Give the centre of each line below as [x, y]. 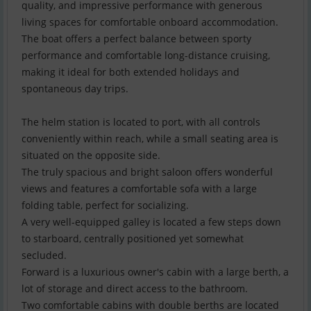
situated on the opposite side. [91, 155]
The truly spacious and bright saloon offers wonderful [147, 172]
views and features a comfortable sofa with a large [139, 189]
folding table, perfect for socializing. [105, 205]
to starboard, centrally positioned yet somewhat [133, 239]
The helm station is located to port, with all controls [141, 122]
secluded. [44, 255]
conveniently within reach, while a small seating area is [150, 139]
